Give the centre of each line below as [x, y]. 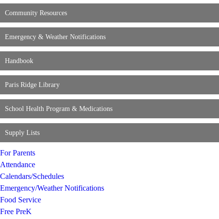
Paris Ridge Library [32, 85]
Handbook [19, 61]
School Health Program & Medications [59, 109]
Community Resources [36, 13]
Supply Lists [22, 132]
